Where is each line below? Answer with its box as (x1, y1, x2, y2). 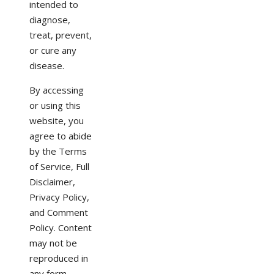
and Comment (29, 206, 88, 218)
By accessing (29, 83, 84, 96)
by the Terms (29, 144, 87, 157)
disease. (29, 59, 64, 72)
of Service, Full (29, 160, 89, 172)
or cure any (29, 43, 76, 56)
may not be (29, 236, 77, 249)
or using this (29, 98, 81, 111)
